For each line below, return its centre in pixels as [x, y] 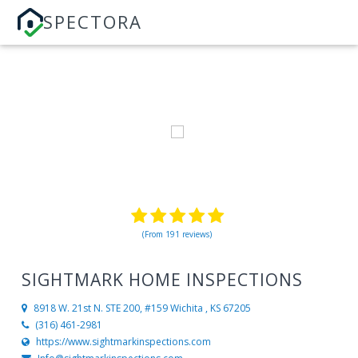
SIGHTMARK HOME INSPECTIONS [162, 280]
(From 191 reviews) [177, 234]
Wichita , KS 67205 [210, 308]
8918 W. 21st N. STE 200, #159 [100, 308]
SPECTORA [93, 22]
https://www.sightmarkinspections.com [123, 342]
